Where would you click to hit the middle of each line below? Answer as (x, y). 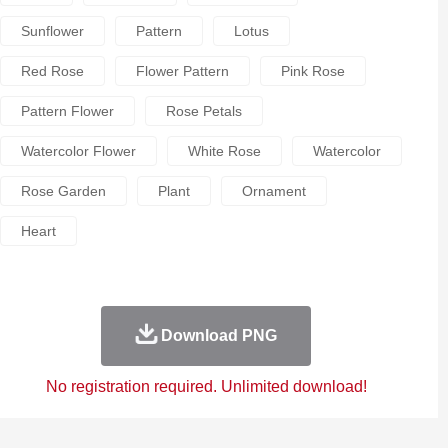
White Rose (224, 151)
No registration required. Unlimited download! (206, 386)
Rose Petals (203, 111)
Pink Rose (312, 71)
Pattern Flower (67, 111)
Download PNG (218, 335)
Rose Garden (63, 191)
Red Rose (52, 71)
